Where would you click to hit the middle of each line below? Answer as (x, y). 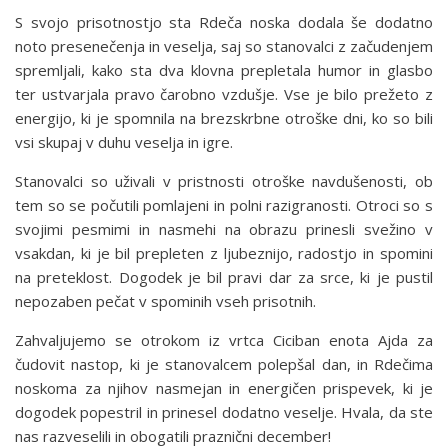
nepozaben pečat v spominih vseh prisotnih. (165, 301)
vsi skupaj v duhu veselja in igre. (124, 142)
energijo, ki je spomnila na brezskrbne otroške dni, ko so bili (224, 118)
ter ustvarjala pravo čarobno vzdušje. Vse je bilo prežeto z (224, 94)
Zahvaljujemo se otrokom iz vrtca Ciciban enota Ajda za (224, 340)
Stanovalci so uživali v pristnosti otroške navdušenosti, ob (224, 181)
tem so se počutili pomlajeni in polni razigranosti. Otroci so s (224, 205)
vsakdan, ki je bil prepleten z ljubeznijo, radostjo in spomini (224, 253)
